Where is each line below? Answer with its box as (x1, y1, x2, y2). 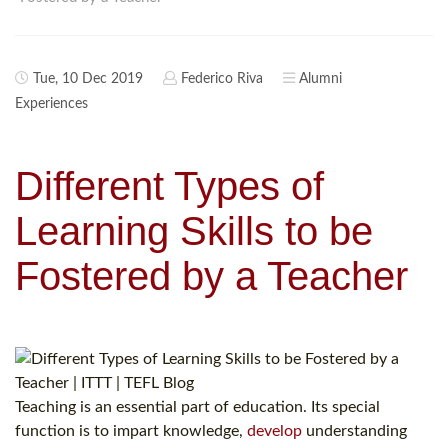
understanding (302, 423, 407, 440)
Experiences (15, 97, 88, 112)
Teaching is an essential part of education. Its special (15, 399, 380, 416)
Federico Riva (181, 72, 263, 87)
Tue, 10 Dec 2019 (29, 72, 143, 87)
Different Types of (15, 164, 324, 209)
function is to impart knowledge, (15, 423, 247, 440)
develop (247, 423, 302, 440)
